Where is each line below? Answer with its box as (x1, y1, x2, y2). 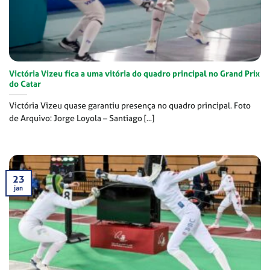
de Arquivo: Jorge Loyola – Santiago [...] (9, 112, 154, 124)
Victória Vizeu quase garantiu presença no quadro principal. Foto (9, 99, 251, 111)
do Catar (9, 78, 41, 89)
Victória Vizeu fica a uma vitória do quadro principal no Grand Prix (9, 67, 260, 79)
